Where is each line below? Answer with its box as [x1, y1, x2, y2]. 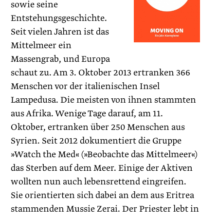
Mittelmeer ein [11, 39, 72, 52]
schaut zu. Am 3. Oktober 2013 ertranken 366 [11, 67, 191, 79]
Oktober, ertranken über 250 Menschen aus [11, 121, 185, 133]
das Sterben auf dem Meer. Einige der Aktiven [11, 162, 193, 174]
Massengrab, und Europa [11, 53, 110, 65]
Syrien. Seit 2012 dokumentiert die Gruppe [11, 135, 182, 147]
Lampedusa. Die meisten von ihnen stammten [11, 94, 197, 106]
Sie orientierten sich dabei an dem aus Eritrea [11, 189, 195, 201]
